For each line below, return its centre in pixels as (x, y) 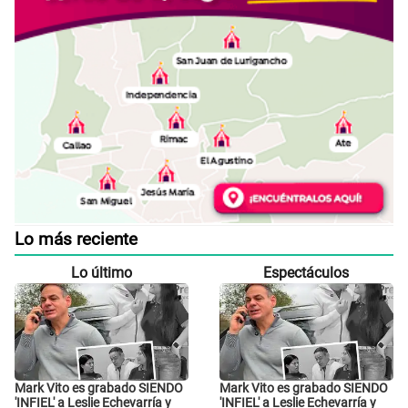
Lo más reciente (76, 239)
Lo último (102, 272)
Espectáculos (306, 272)
